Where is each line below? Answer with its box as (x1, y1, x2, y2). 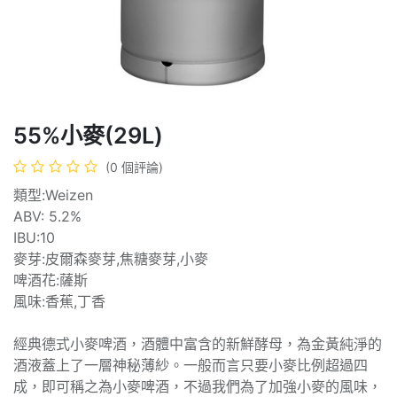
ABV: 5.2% (13, 206, 82, 225)
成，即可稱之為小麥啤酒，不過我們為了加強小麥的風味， (13, 377, 382, 395)
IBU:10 (13, 228, 55, 246)
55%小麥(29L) (13, 121, 163, 149)
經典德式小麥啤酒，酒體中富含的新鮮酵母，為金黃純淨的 (13, 334, 382, 353)
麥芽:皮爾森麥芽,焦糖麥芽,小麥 (13, 249, 208, 268)
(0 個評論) (105, 159, 163, 175)
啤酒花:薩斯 (13, 270, 88, 289)
